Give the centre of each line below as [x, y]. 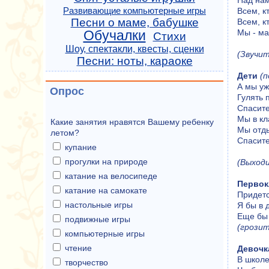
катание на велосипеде [111, 176]
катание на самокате [106, 190]
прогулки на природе [106, 162]
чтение [78, 248]
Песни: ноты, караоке [134, 61]
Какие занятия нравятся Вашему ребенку [132, 122]
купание [81, 147]
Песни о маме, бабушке [134, 23]
